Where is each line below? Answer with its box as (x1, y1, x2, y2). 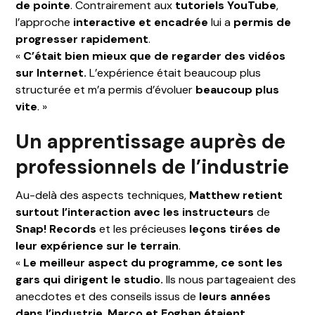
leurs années (199, 288, 271, 304)
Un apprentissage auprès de (15, 128, 286, 155)
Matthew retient (189, 187, 283, 202)
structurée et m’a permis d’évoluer (15, 82, 196, 97)
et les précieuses (96, 221, 190, 236)
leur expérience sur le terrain (15, 238, 179, 253)
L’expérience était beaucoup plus (86, 65, 262, 80)
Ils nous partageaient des (163, 271, 297, 287)
